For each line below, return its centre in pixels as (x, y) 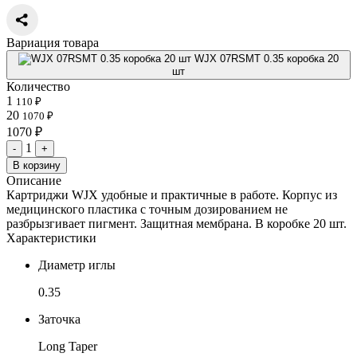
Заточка (59, 319)
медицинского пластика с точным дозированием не (147, 209)
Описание (34, 180)
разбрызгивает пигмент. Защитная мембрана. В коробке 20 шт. (177, 223)
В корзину (37, 165)
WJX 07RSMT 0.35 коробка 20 (267, 58)
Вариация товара (53, 42)
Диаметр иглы (77, 265)
